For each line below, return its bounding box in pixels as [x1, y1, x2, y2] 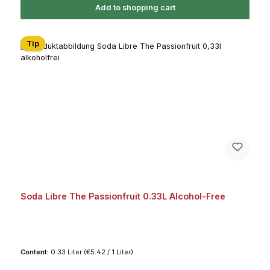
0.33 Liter [50, 247, 84, 256]
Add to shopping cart [95, 2, 175, 12]
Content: [20, 247, 51, 256]
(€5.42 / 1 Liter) [83, 247, 133, 256]
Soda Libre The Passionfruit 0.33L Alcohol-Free [20, 190, 225, 201]
